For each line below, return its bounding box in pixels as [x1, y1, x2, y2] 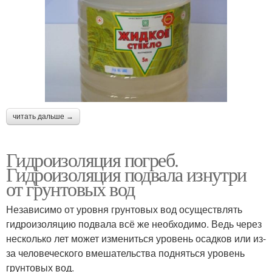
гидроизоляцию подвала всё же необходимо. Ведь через [6, 216, 262, 231]
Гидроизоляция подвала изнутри [6, 160, 246, 187]
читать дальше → [13, 112, 73, 121]
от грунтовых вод [6, 175, 135, 202]
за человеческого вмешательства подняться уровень [6, 245, 245, 260]
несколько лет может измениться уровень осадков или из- [6, 231, 266, 245]
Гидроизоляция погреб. [6, 146, 178, 172]
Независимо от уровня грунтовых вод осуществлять [6, 202, 242, 216]
